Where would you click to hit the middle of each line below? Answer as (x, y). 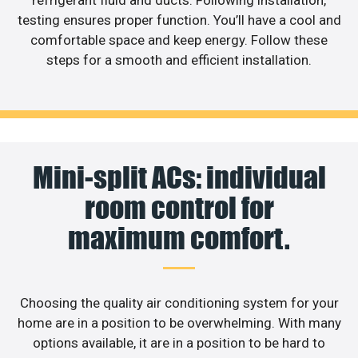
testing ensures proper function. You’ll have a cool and (179, 20)
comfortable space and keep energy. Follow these (179, 40)
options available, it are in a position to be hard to (179, 343)
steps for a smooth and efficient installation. (179, 60)
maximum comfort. (179, 239)
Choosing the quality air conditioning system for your (179, 303)
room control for (179, 208)
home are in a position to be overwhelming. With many (179, 323)
